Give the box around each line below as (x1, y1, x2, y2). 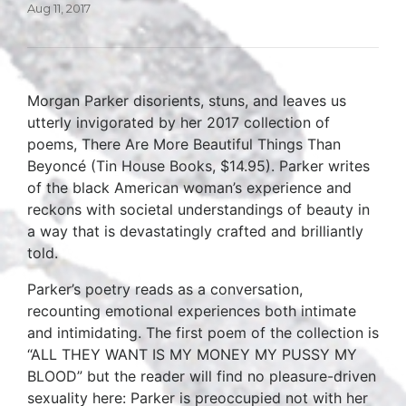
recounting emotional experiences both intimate (27, 302, 356, 320)
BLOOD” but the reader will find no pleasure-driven (27, 367, 376, 385)
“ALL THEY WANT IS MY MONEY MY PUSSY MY (27, 345, 357, 363)
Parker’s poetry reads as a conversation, (27, 280, 303, 298)
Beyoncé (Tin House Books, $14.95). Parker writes (27, 157, 370, 175)
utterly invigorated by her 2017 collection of (27, 113, 330, 131)
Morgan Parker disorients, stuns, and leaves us (27, 92, 346, 110)
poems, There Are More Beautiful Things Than (27, 135, 341, 153)
